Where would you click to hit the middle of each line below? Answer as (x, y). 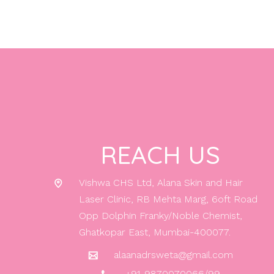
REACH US (160, 155)
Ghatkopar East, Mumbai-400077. (155, 232)
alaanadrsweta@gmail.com (173, 255)
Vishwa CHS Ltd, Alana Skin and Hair (161, 183)
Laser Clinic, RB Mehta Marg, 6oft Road (168, 199)
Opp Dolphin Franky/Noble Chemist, (161, 216)
